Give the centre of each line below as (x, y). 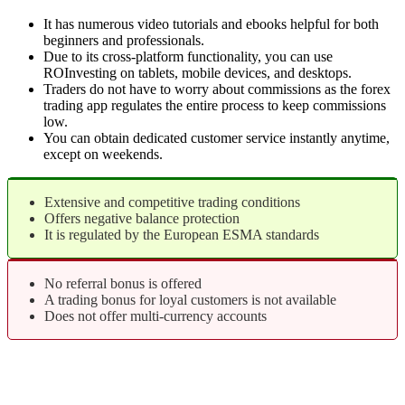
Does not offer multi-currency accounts (155, 316)
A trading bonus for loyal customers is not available (190, 299)
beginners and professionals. (124, 40)
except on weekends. (103, 154)
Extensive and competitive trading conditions (172, 202)
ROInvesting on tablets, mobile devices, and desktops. (198, 72)
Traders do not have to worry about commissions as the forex (217, 89)
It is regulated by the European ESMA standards (182, 234)
